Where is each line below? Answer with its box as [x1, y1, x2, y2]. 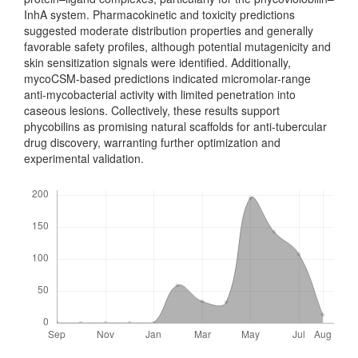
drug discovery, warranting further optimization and [24, 133, 280, 150]
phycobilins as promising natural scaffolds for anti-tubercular [24, 117, 327, 134]
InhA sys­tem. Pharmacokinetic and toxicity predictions [24, 6, 295, 22]
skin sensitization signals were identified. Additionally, [24, 54, 291, 70]
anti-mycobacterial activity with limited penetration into [24, 86, 296, 102]
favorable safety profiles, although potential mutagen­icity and [24, 38, 331, 54]
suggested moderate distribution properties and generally [24, 22, 313, 38]
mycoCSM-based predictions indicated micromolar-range [24, 70, 311, 86]
